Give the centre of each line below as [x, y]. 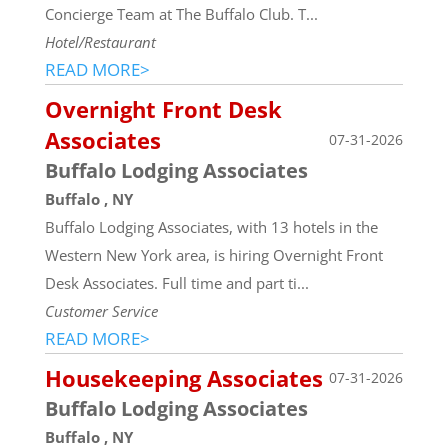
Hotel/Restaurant [100, 41]
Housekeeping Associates [183, 377]
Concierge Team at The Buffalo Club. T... [181, 13]
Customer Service [101, 310]
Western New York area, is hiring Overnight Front [213, 254]
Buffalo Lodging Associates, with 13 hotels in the [211, 226]
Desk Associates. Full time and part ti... [176, 282]
